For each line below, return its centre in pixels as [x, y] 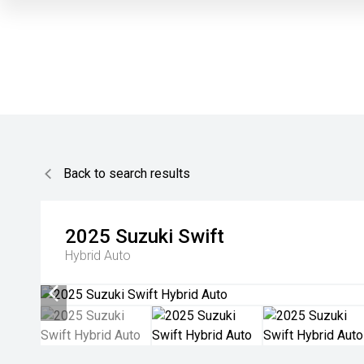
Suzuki [144, 236]
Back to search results [127, 173]
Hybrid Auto [98, 256]
